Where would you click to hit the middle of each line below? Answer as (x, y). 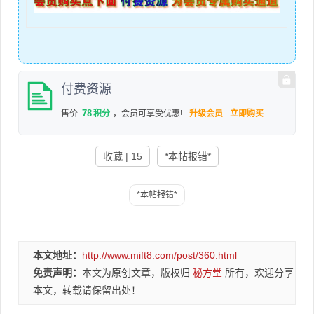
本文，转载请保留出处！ (87, 291)
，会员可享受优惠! (148, 114)
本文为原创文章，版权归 (137, 273)
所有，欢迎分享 (258, 273)
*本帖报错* (187, 156)
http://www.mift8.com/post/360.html (159, 255)
